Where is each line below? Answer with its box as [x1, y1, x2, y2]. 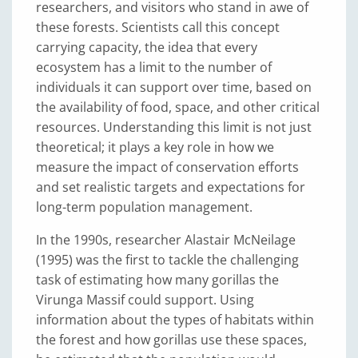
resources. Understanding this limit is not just [36, 118, 312, 136]
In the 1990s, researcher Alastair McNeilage [36, 231, 296, 249]
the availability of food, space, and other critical [36, 98, 320, 116]
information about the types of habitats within [36, 311, 314, 328]
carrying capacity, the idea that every [36, 38, 257, 56]
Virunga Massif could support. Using [36, 291, 254, 308]
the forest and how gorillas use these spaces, [36, 331, 307, 348]
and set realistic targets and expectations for [36, 178, 305, 196]
